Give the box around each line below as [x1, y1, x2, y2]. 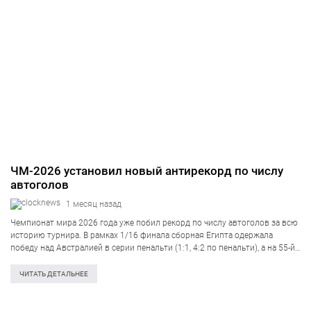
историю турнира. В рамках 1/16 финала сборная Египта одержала [10, 230, 273, 240]
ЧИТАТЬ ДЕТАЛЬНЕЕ [19, 270, 88, 278]
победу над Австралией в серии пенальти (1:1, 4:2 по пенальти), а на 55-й [10, 243, 295, 253]
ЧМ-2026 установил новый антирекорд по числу [10, 164, 283, 178]
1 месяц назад [66, 199, 121, 209]
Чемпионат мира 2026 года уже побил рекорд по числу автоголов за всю [10, 218, 298, 228]
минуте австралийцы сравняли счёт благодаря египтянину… [10, 255, 247, 265]
